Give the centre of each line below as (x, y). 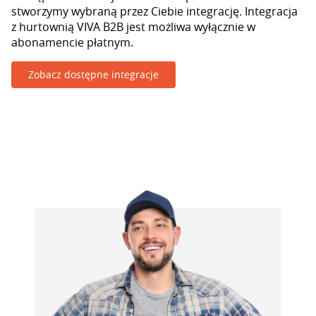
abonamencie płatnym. (72, 42)
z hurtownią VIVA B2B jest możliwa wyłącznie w (133, 27)
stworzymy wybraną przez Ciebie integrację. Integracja (154, 11)
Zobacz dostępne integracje (93, 74)
